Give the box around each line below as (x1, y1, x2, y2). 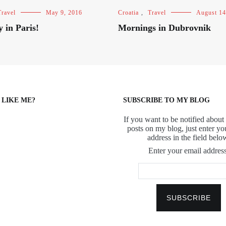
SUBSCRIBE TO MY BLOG (123, 96, 210, 104)
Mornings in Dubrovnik (118, 23, 211, 33)
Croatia (118, 9, 139, 16)
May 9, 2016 (46, 9, 82, 16)
